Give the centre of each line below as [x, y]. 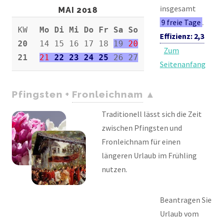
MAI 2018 [78, 10]
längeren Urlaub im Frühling [149, 156]
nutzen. [114, 169]
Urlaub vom [179, 214]
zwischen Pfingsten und [142, 128]
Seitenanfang [183, 64]
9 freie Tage [181, 22]
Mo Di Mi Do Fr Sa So [89, 30]
